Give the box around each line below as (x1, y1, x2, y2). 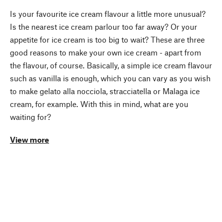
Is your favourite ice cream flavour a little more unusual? (10, 9, 206, 19)
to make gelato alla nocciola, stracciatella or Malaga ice (10, 86, 200, 96)
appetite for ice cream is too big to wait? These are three (10, 35, 205, 45)
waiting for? (10, 112, 51, 122)
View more (10, 135, 49, 145)
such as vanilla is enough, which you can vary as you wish (10, 73, 211, 83)
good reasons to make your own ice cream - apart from (10, 48, 201, 57)
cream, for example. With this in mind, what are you (10, 99, 188, 109)
